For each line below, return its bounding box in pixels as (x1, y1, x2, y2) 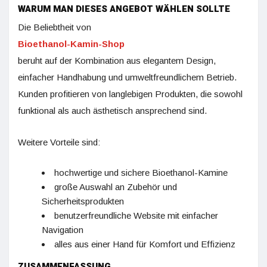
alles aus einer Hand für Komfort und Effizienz (54, 239, 235, 249)
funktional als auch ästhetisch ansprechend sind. (18, 105, 207, 116)
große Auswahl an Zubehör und (54, 182, 177, 192)
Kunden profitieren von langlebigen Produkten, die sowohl (18, 89, 243, 99)
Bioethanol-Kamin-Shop (18, 39, 125, 49)
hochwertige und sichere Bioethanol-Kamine (54, 167, 228, 178)
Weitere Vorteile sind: (18, 137, 100, 147)
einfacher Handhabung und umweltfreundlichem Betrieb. (18, 72, 237, 82)
